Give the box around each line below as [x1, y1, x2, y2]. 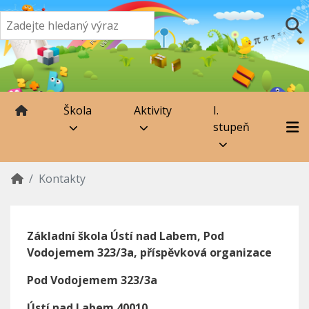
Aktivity [133, 103, 172, 119]
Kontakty [39, 171, 86, 187]
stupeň [212, 119, 250, 135]
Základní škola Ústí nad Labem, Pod [27, 228, 224, 244]
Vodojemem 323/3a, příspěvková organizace [27, 245, 272, 261]
